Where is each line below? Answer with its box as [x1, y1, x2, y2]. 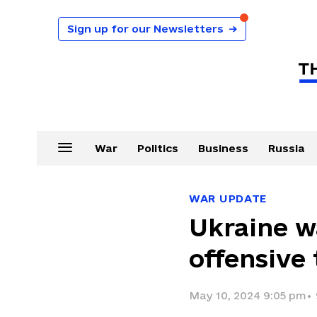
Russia [267, 142, 305, 154]
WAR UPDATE [189, 192, 267, 204]
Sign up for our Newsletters [67, 23, 224, 35]
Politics [137, 142, 178, 154]
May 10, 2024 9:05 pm [189, 289, 306, 301]
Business [197, 142, 248, 154]
